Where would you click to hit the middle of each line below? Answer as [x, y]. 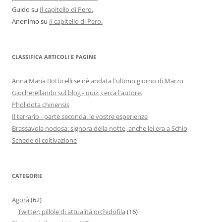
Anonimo [26, 22]
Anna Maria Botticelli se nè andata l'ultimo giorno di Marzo [98, 81]
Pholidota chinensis [41, 105]
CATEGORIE [27, 176]
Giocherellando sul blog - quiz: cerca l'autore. [77, 93]
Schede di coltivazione [44, 140]
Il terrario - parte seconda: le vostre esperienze [80, 117]
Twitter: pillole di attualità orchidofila [72, 212]
